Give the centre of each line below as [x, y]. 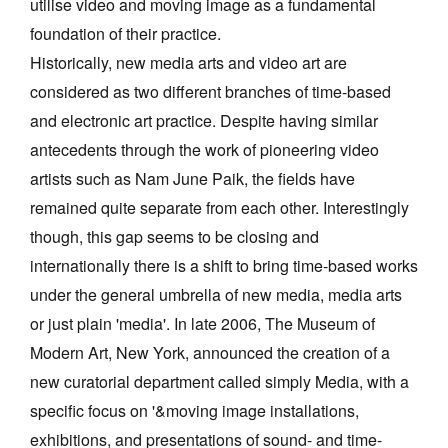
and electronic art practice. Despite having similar [204, 121]
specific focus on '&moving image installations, [194, 411]
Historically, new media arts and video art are [188, 63]
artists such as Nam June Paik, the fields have [192, 179]
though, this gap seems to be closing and [174, 237]
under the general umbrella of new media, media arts [216, 295]
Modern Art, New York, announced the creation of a [210, 353]
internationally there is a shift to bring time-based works [224, 266]
